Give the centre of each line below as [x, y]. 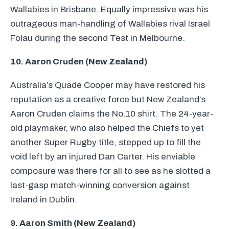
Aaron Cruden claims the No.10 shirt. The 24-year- [112, 114]
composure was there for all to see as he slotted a [110, 171]
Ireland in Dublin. [44, 200]
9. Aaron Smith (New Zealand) [73, 223]
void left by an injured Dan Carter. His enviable [103, 157]
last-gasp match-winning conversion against [100, 185]
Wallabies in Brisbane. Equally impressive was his [109, 9]
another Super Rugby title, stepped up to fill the [106, 142]
